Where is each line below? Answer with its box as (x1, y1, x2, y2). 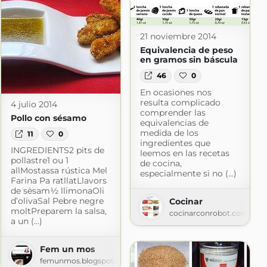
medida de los (139, 127, 198, 138)
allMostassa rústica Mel (10, 164, 107, 176)
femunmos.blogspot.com (39, 256, 132, 265)
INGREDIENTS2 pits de (10, 144, 104, 156)
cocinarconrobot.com (169, 208, 249, 218)
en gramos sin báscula (139, 54, 238, 66)
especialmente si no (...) (139, 167, 237, 179)
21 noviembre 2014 (139, 31, 216, 42)
